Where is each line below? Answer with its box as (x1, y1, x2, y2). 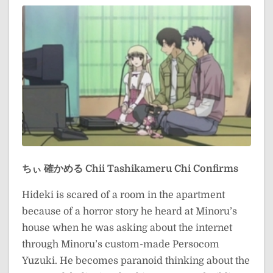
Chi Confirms (174, 163, 238, 174)
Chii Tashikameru (85, 163, 172, 174)
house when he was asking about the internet (22, 222, 232, 233)
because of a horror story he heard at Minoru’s (22, 205, 237, 217)
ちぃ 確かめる (22, 163, 83, 174)
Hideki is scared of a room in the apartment (22, 189, 225, 200)
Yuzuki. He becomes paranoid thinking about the (22, 255, 250, 266)
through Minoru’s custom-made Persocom (22, 238, 219, 250)
